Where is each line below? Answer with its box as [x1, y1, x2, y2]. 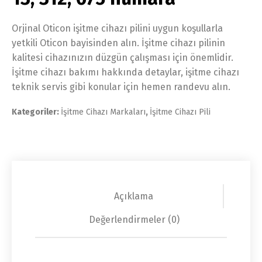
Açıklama [113, 191, 153, 202]
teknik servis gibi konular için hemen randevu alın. [12, 81, 230, 92]
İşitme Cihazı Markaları [61, 107, 146, 117]
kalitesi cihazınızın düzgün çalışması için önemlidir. [12, 52, 236, 63]
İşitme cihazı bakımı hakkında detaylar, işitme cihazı [12, 67, 239, 78]
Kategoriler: [12, 107, 61, 117]
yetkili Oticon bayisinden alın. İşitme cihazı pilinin [12, 37, 225, 49]
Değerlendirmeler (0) [88, 214, 180, 225]
